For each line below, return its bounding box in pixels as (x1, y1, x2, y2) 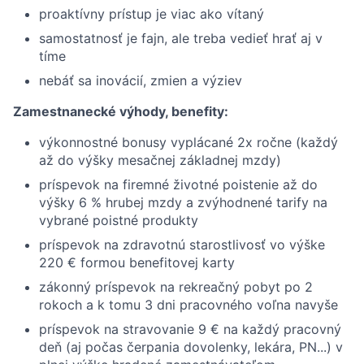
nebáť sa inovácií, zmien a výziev (39, 72, 242, 89)
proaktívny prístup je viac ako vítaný (39, 6, 264, 22)
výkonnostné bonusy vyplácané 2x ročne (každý (39, 134, 338, 150)
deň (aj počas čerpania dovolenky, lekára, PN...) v (39, 339, 343, 355)
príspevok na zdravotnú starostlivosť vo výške (39, 236, 325, 253)
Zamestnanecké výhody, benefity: (13, 103, 228, 119)
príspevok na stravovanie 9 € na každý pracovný (39, 321, 341, 337)
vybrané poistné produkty (39, 212, 198, 228)
